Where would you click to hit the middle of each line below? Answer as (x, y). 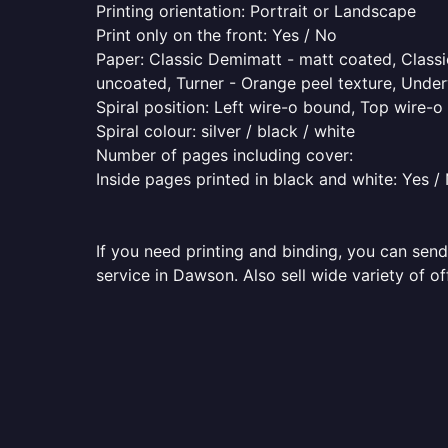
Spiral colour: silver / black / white (225, 131)
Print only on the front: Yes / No (216, 35)
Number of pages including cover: (224, 155)
